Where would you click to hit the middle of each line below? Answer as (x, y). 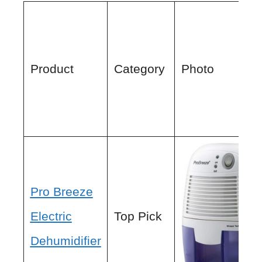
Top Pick (138, 216)
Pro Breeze (61, 191)
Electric (51, 216)
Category (139, 68)
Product (52, 68)
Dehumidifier (65, 240)
